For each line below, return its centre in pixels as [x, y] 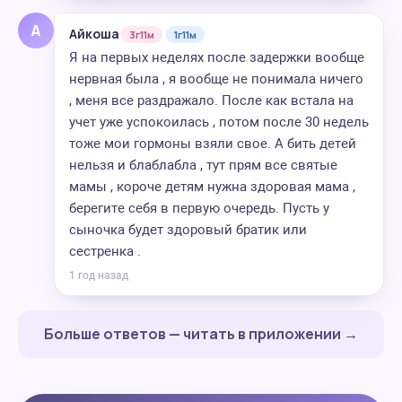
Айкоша [94, 34]
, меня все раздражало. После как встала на [211, 100]
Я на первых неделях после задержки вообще [217, 57]
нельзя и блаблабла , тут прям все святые [203, 165]
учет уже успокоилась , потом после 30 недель [219, 122]
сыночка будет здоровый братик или [188, 230]
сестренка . [105, 251]
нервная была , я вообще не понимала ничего [216, 79]
